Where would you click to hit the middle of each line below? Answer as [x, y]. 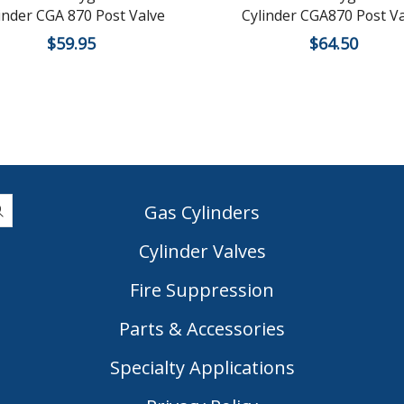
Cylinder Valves [202, 252]
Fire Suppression [202, 290]
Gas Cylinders [202, 213]
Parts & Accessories [202, 329]
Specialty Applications [202, 368]
